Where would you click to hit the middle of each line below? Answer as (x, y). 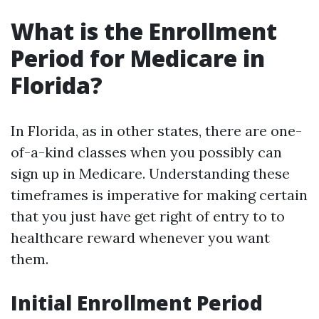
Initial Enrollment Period (137, 303)
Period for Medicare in (138, 58)
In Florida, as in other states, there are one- (156, 131)
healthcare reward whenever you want (140, 237)
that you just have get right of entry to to (148, 216)
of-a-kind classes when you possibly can (146, 152)
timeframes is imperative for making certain (159, 195)
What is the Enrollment (144, 31)
